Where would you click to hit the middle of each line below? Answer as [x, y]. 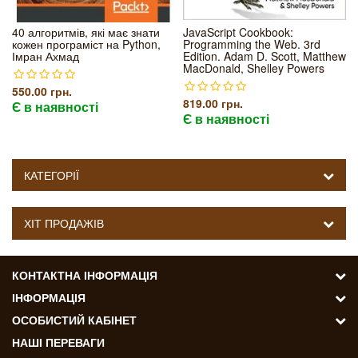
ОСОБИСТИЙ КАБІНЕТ [74, 320]
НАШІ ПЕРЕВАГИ [58, 342]
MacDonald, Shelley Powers [254, 68]
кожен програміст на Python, [86, 44]
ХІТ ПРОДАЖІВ [64, 223]
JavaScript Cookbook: [238, 32]
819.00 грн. [213, 103]
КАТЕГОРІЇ [52, 175]
